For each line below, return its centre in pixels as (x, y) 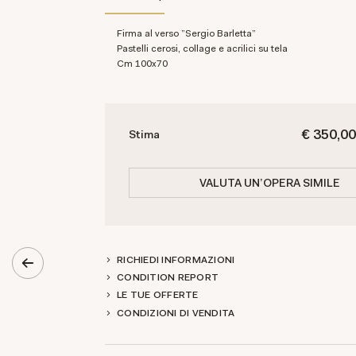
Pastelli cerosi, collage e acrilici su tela (205, 48)
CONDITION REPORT (168, 278)
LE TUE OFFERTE (158, 295)
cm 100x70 (146, 64)
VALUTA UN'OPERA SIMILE (270, 182)
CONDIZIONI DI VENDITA (176, 313)
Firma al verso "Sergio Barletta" (189, 33)
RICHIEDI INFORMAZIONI (176, 259)
